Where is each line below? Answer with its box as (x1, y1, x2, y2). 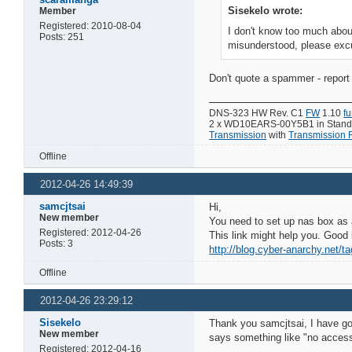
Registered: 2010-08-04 (39, 20, 142, 31)
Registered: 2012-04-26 (39, 227, 142, 239)
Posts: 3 (39, 238, 74, 250)
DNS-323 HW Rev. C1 (209, 107, 306, 119)
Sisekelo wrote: (228, 4, 303, 16)
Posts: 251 (39, 31, 85, 42)
